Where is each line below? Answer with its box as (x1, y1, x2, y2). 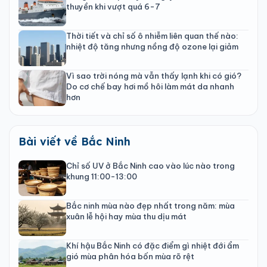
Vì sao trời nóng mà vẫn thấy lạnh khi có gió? (66, 70, 241, 80)
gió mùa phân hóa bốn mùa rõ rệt (66, 251, 194, 261)
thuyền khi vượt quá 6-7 (66, 1, 160, 11)
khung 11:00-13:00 (66, 171, 137, 181)
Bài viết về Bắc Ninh (18, 134, 131, 148)
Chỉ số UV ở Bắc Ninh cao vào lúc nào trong (66, 160, 235, 170)
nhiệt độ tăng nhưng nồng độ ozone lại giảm (66, 41, 238, 51)
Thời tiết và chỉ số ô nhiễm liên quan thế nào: (66, 30, 238, 41)
